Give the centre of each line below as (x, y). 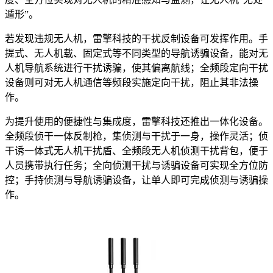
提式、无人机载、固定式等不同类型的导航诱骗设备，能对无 (136, 53)
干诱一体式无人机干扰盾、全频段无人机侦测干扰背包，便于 (136, 151)
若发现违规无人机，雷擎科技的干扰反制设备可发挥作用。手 (136, 38)
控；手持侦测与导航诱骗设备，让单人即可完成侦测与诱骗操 (136, 180)
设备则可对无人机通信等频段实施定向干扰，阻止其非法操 (132, 82)
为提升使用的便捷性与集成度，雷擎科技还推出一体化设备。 (136, 121)
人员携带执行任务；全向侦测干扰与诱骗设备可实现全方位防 (136, 165)
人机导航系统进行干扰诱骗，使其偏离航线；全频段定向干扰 (136, 68)
